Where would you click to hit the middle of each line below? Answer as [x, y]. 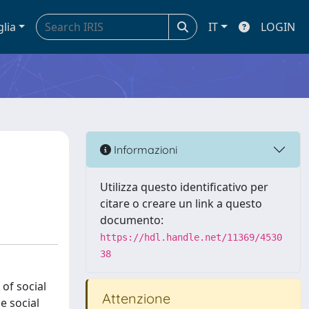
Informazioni [144, 149]
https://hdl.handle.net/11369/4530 [191, 237]
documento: [132, 220]
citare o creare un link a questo [181, 203]
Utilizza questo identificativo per [184, 187]
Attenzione [134, 298]
